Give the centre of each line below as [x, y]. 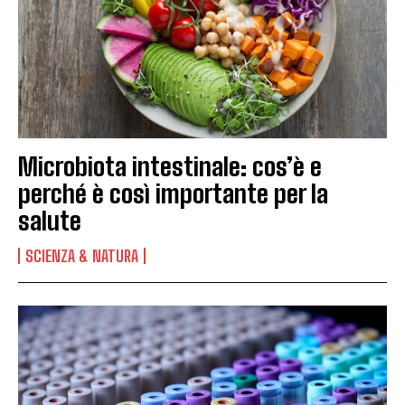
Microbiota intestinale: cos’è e [170, 166]
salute [50, 220]
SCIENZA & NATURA [82, 255]
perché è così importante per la [173, 193]
